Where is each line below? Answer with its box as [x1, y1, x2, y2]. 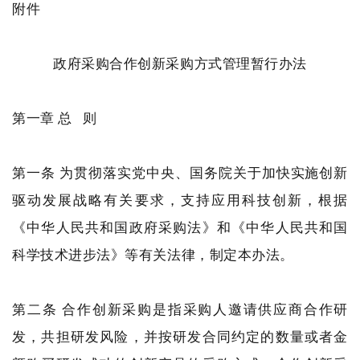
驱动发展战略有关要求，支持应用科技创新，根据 [12, 190, 348, 209]
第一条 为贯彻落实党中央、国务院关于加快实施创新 [12, 163, 348, 182]
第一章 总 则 [12, 108, 97, 127]
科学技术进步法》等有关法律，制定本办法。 [12, 245, 294, 264]
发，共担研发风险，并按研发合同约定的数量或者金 [12, 327, 348, 346]
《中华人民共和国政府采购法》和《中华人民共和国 [12, 218, 348, 236]
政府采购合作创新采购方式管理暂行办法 [53, 54, 307, 72]
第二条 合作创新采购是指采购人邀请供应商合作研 [12, 300, 348, 318]
